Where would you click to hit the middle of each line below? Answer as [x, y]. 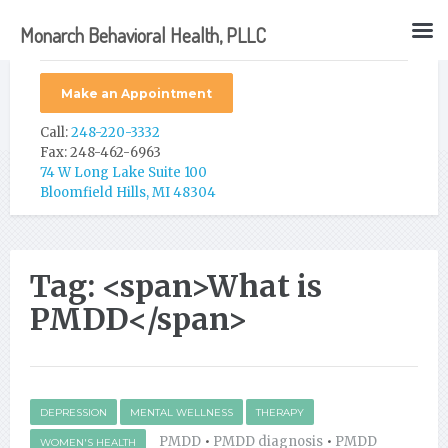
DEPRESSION [73, 412]
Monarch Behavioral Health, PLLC [143, 35]
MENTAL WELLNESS [181, 412]
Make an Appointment [136, 93]
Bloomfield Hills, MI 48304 [128, 192]
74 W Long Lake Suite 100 [123, 172]
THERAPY [280, 412]
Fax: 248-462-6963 [100, 152]
